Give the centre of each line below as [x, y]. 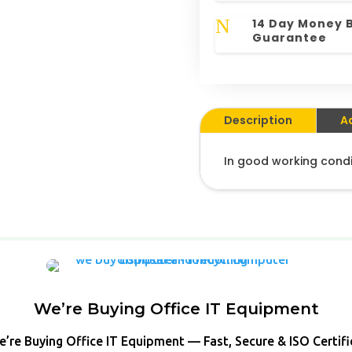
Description [258, 121]
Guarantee [289, 38]
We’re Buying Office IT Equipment [176, 309]
